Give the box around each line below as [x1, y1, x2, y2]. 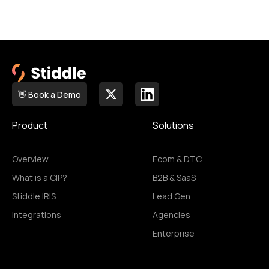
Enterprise [153, 228, 195, 240]
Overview [12, 153, 49, 165]
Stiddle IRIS [12, 190, 56, 202]
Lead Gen [153, 190, 190, 202]
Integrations [12, 209, 61, 221]
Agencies [153, 209, 190, 221]
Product [12, 119, 47, 133]
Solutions [153, 119, 194, 133]
